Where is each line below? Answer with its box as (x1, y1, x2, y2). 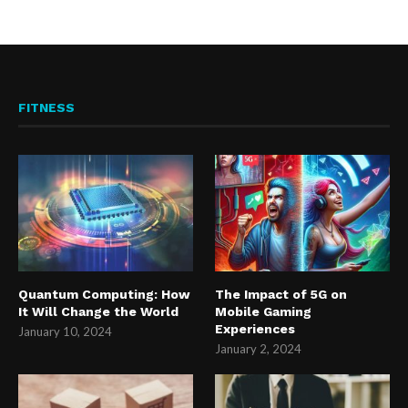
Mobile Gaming (215, 303, 312, 319)
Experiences (215, 321, 296, 336)
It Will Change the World (18, 303, 178, 319)
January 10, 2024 (18, 323, 112, 339)
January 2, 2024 (215, 341, 302, 356)
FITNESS (18, 100, 75, 116)
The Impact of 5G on (215, 286, 348, 301)
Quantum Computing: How (18, 286, 190, 301)
